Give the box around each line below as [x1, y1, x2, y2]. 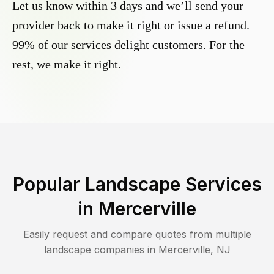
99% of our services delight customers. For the [12, 38, 245, 52]
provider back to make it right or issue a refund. [12, 18, 250, 32]
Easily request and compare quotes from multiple [23, 228, 251, 241]
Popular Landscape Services [12, 173, 262, 196]
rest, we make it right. [12, 57, 121, 72]
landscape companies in [43, 243, 158, 256]
